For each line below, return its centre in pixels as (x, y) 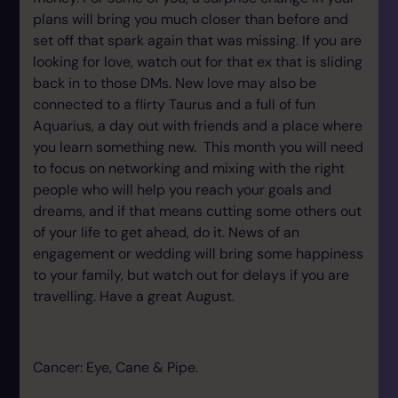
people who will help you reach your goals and (182, 190)
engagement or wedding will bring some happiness (198, 254)
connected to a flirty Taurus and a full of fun (174, 104)
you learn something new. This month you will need (198, 147)
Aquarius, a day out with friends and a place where (198, 126)
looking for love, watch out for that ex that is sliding (198, 62)
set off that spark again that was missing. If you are (197, 40)
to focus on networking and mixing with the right (189, 168)
